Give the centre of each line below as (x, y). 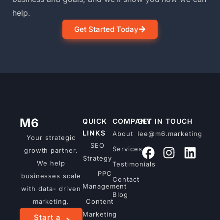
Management (105, 186)
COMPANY (132, 121)
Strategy (97, 158)
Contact (126, 179)
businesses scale (51, 176)
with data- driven (51, 188)
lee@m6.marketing (170, 133)
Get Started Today (106, 29)
